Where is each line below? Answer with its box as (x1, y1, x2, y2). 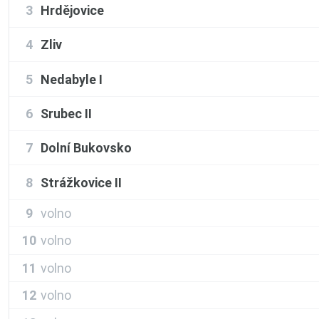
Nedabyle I (41, 71, 103, 87)
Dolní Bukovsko (41, 140, 132, 156)
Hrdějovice (41, 2, 104, 18)
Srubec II (41, 105, 92, 121)
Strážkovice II (41, 174, 122, 190)
